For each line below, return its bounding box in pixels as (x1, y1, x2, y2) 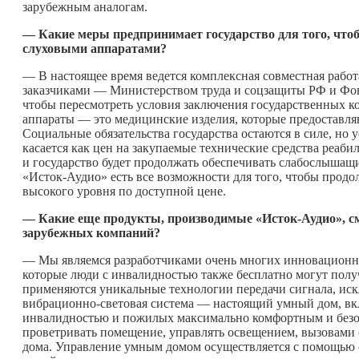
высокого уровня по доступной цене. (22, 184, 226, 198)
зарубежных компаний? (22, 225, 163, 240)
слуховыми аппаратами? (22, 41, 167, 55)
